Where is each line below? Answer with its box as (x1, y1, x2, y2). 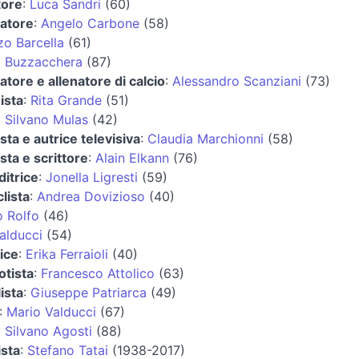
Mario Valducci (6, 303, 96, 320)
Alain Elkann (95, 149, 169, 166)
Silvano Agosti (5, 322, 92, 339)
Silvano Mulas (5, 111, 88, 127)
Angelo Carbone (41, 14, 139, 31)
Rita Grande (30, 91, 102, 108)
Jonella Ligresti (46, 168, 138, 185)
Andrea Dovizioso (37, 188, 145, 204)
